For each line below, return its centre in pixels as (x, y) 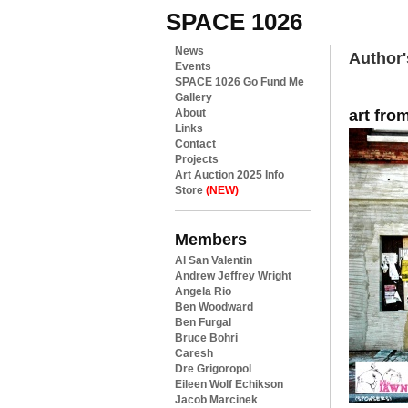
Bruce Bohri (206, 338)
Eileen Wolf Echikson (229, 384)
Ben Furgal (203, 322)
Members (211, 239)
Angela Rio (203, 291)
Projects (197, 159)
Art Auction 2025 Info (229, 175)
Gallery (194, 97)
